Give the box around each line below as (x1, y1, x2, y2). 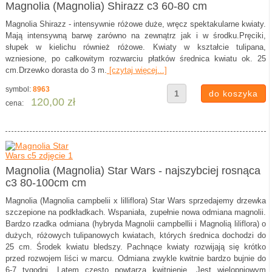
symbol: (5, 85, 33, 93)
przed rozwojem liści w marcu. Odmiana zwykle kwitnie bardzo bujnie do (5, 254, 267, 263)
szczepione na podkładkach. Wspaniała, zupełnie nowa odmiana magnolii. (5, 208, 267, 217)
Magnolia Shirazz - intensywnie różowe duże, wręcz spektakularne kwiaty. (5, 19, 267, 29)
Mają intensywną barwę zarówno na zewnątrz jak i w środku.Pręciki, (5, 31, 267, 40)
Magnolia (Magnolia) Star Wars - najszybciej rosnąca (5, 165, 260, 177)
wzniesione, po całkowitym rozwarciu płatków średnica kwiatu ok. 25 (5, 54, 267, 63)
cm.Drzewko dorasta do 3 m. (5, 66, 107, 75)
